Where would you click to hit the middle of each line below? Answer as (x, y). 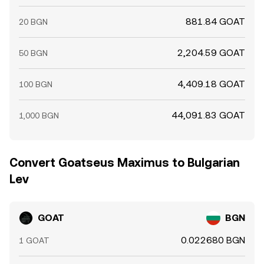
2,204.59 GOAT (211, 53)
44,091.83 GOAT (208, 115)
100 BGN (36, 84)
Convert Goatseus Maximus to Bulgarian (125, 163)
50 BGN (33, 53)
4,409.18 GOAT (211, 84)
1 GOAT (34, 240)
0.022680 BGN (213, 240)
